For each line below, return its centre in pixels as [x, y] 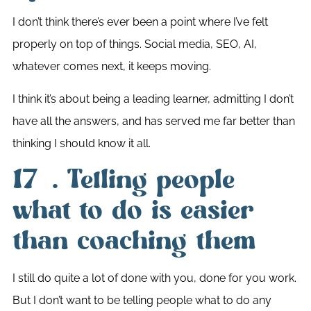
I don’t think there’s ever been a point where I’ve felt [140, 22]
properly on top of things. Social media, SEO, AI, [134, 44]
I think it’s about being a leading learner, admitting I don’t [153, 99]
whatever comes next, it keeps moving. [111, 67]
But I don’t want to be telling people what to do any [142, 301]
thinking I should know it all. [81, 143]
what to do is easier [133, 211]
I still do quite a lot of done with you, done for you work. [154, 278]
